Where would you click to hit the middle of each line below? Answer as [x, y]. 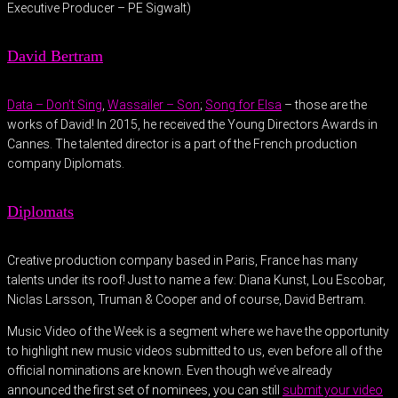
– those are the [324, 105]
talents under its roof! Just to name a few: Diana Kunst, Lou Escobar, [196, 280]
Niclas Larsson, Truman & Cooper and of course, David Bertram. [187, 300]
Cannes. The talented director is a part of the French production [182, 144]
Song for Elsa [243, 105]
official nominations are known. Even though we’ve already [170, 371]
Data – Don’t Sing [55, 105]
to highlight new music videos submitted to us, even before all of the [195, 351]
